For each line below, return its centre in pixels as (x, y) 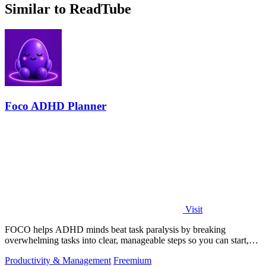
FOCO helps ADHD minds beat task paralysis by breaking (115, 230)
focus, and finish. (37, 251)
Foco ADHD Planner (56, 106)
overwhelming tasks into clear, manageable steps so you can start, (127, 240)
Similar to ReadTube (68, 9)
